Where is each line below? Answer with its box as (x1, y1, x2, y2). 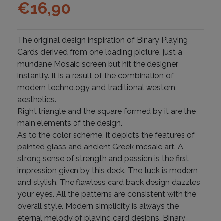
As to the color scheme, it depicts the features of (17, 130, 195, 140)
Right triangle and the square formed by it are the (17, 106, 196, 116)
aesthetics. (17, 94, 56, 104)
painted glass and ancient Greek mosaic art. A (17, 142, 183, 151)
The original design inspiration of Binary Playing (17, 35, 188, 45)
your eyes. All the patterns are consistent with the (17, 189, 196, 199)
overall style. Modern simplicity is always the (17, 201, 179, 211)
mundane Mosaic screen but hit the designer (17, 59, 178, 69)
